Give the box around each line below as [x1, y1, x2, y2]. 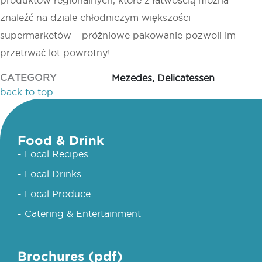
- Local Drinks [18, 168, 81, 179]
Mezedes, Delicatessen [112, 72, 215, 83]
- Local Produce [18, 188, 91, 199]
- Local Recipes [18, 148, 88, 159]
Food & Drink [18, 132, 104, 147]
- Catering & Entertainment [18, 208, 141, 219]
